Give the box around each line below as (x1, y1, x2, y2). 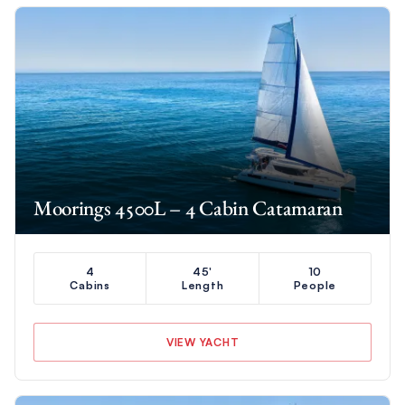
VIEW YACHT (165, 334, 240, 349)
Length (181, 278, 224, 292)
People (293, 278, 337, 292)
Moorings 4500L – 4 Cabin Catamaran (33, 193, 343, 221)
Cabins (70, 278, 110, 292)
